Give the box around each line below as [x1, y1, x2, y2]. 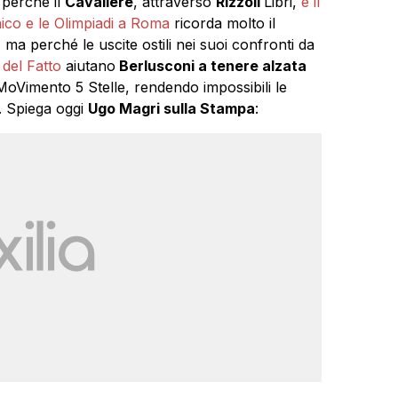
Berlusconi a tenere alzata [115, 56, 306, 75]
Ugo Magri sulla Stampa [87, 99, 255, 117]
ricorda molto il [169, 13, 275, 32]
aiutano [60, 56, 115, 75]
